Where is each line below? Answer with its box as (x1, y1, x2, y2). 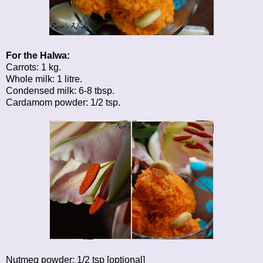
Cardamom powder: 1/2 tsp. (6, 97, 120, 107)
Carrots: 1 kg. (6, 62, 61, 72)
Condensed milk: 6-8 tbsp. (6, 85, 114, 96)
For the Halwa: (6, 50, 70, 60)
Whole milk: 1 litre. (6, 73, 82, 84)
